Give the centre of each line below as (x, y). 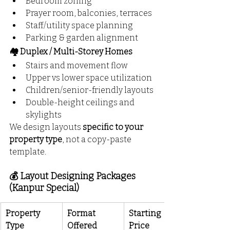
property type (36, 140)
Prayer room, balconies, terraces (89, 13)
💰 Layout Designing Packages (73, 176)
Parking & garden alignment (82, 38)
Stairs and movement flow (77, 66)
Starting (146, 214)
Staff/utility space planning (79, 26)
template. (28, 152)
